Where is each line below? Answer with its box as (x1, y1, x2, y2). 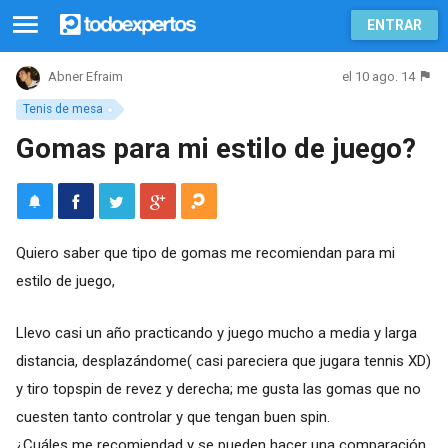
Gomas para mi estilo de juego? (15, 131, 416, 165)
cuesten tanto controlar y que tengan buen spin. (15, 407, 330, 426)
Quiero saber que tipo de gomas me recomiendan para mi (15, 243, 395, 262)
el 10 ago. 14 (342, 69, 416, 84)
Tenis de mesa (22, 102, 103, 116)
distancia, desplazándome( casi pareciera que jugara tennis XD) (15, 351, 431, 370)
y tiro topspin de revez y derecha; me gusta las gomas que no (15, 379, 421, 398)
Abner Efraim (47, 69, 123, 85)
